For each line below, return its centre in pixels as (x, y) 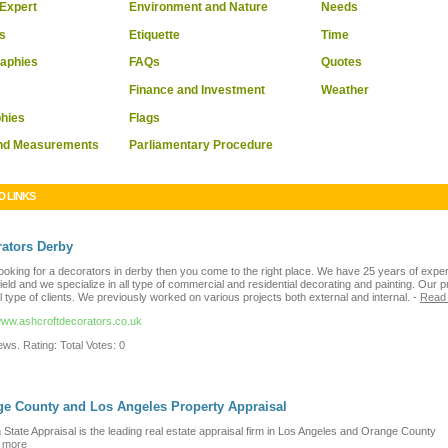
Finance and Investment (197, 89)
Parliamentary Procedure (201, 145)
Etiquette (154, 34)
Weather (345, 89)
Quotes (341, 62)
